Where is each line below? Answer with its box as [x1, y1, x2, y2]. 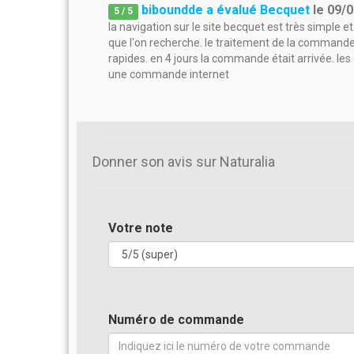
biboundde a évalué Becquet [141, 2, 311, 17]
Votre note [108, 220, 173, 235]
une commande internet [108, 68, 229, 81]
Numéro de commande [108, 312, 244, 327]
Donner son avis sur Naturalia [92, 153, 275, 170]
